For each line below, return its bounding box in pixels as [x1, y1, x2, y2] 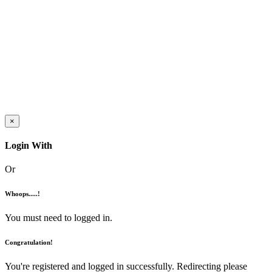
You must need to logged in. [5, 212, 112, 223]
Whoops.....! [5, 190, 40, 198]
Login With [5, 140, 52, 151]
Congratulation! [5, 239, 53, 246]
